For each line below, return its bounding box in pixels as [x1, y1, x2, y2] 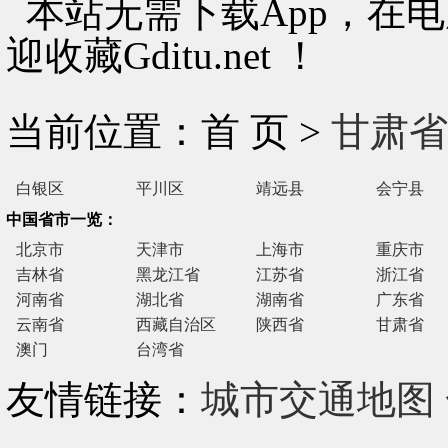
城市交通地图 [201, 378, 435, 421]
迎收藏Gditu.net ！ [6, 34, 320, 77]
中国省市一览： [6, 211, 118, 228]
